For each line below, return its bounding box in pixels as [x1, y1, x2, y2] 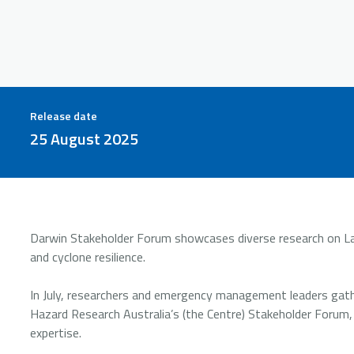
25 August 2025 [30, 126, 138, 151]
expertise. [30, 323, 85, 342]
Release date [30, 107, 97, 124]
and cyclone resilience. [30, 247, 149, 266]
